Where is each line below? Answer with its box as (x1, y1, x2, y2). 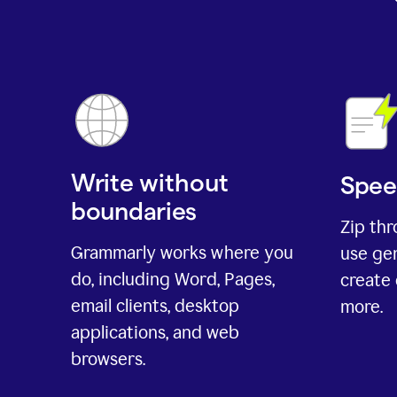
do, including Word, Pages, (71, 269, 275, 291)
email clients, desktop (71, 295, 239, 317)
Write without (71, 169, 229, 197)
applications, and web (71, 322, 239, 344)
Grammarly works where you (71, 242, 293, 264)
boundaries (71, 198, 198, 225)
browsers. (71, 348, 145, 370)
